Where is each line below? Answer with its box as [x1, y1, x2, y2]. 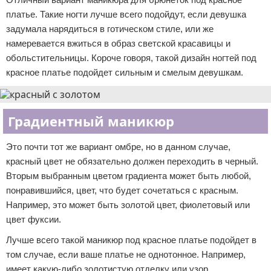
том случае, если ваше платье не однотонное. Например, [6, 249, 246, 260]
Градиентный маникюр [8, 112, 174, 130]
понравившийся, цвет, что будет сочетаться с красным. [6, 185, 238, 195]
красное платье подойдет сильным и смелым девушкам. [6, 67, 243, 77]
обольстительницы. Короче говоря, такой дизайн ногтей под [6, 53, 256, 63]
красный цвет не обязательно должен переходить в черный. [6, 156, 258, 166]
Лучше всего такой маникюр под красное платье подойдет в [6, 235, 256, 245]
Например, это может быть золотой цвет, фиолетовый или [6, 200, 250, 210]
